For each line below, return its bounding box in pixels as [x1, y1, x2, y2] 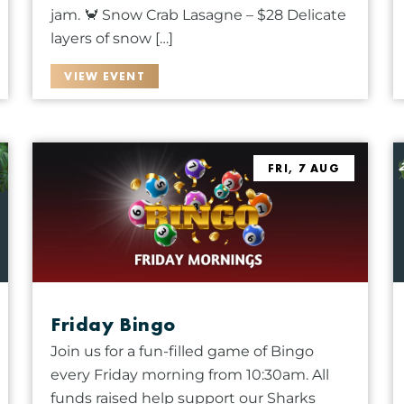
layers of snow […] [50, 29, 174, 47]
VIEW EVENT [64, 68, 146, 84]
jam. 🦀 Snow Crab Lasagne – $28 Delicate [50, 5, 347, 23]
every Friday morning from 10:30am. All [50, 365, 330, 383]
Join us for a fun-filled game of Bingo [50, 342, 315, 360]
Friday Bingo [50, 311, 176, 336]
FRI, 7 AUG [268, 160, 340, 176]
